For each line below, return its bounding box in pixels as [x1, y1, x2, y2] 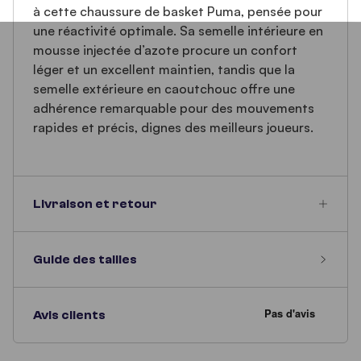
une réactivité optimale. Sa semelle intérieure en [33, 23, 323, 39]
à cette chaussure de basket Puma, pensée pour [33, 3, 322, 19]
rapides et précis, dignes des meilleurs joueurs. [33, 119, 313, 135]
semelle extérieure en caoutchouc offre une [33, 81, 295, 97]
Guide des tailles [33, 252, 137, 267]
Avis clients [33, 308, 106, 322]
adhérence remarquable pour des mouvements [33, 100, 314, 116]
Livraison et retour [33, 197, 157, 211]
